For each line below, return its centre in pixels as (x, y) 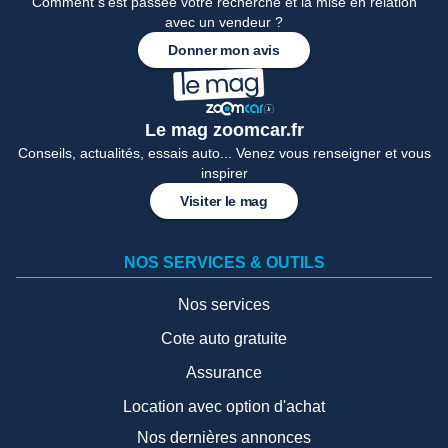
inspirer (224, 172)
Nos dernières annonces (224, 437)
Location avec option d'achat (224, 406)
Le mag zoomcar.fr (224, 129)
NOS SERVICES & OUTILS (224, 262)
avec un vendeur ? (224, 21)
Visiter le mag (224, 200)
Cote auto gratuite (224, 338)
